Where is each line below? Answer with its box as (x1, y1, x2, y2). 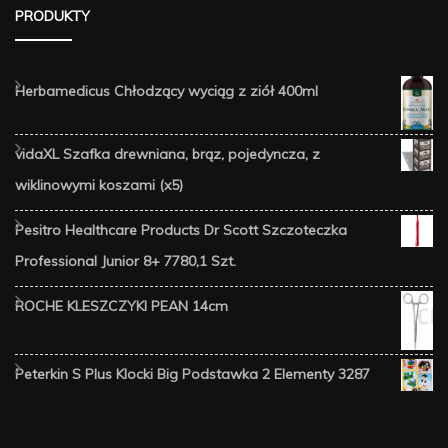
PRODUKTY (15, 6, 90, 25)
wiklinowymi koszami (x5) (15, 176, 183, 195)
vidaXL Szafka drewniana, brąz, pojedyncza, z (15, 145, 320, 164)
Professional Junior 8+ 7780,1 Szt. (15, 252, 236, 271)
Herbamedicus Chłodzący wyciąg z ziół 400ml (15, 81, 318, 100)
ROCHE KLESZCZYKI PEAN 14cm (15, 297, 228, 316)
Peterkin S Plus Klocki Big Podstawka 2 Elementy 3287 (15, 365, 370, 384)
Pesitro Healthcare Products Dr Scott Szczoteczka (15, 221, 347, 240)
